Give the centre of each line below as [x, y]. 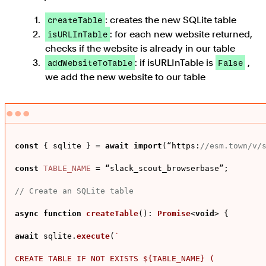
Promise [174, 214]
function [62, 214]
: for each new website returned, [181, 34]
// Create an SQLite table [74, 191]
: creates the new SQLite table [170, 20]
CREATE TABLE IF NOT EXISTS [79, 259]
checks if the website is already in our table [140, 49]
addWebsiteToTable [90, 63]
